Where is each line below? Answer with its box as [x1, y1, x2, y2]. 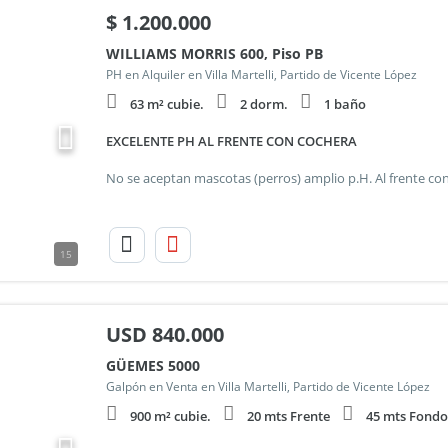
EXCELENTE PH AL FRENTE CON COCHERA [105, 132, 357, 150]
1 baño [323, 95, 366, 113]
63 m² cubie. [129, 95, 204, 113]
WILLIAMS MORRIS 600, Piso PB [105, 44, 323, 63]
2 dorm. [239, 95, 288, 113]
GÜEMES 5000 [105, 356, 200, 375]
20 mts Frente [246, 407, 330, 425]
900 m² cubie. [129, 407, 211, 425]
